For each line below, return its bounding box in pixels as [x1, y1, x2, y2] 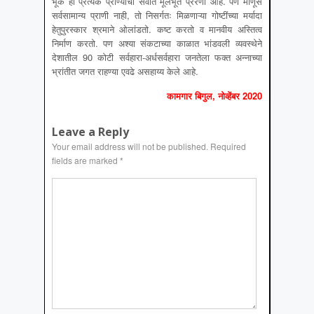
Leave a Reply [52, 124, 129, 140]
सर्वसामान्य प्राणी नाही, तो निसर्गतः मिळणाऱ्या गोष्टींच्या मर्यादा [52, 8, 262, 22]
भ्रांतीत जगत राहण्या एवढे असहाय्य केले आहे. [52, 64, 198, 78]
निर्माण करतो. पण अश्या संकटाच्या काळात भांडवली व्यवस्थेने [52, 36, 262, 50]
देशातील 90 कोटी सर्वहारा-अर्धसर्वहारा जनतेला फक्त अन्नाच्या [52, 50, 262, 64]
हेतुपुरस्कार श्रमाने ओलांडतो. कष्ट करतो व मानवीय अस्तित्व [52, 22, 262, 36]
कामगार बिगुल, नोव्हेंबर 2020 [167, 89, 262, 103]
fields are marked [52, 154, 120, 167]
